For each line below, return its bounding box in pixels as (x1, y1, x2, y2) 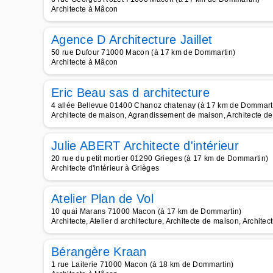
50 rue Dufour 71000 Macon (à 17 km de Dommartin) (51, 48, 236, 57)
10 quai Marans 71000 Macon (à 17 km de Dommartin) (51, 207, 242, 216)
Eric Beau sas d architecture (51, 86, 210, 99)
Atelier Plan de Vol (51, 192, 154, 205)
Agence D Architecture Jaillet (51, 33, 213, 46)
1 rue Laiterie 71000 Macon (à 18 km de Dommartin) (51, 260, 234, 269)
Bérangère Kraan (51, 245, 147, 258)
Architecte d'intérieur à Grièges (51, 164, 160, 172)
